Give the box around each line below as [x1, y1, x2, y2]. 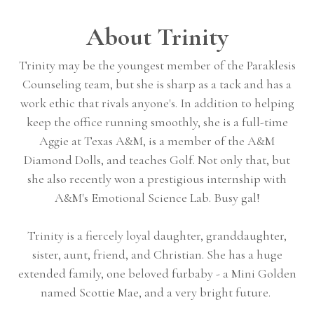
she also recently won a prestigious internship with [27, 171, 287, 186]
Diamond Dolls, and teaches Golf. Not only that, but [24, 152, 290, 168]
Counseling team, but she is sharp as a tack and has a [22, 76, 292, 92]
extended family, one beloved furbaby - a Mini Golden [18, 266, 296, 281]
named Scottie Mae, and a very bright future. [41, 285, 273, 300]
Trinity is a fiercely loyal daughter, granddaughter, [27, 228, 287, 243]
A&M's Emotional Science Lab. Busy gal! [54, 190, 260, 205]
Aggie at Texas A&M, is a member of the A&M [39, 133, 275, 149]
